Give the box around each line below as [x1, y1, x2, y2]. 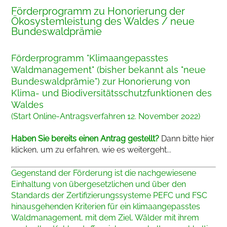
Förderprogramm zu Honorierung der [11, 5, 185, 18]
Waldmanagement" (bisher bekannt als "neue [11, 64, 206, 75]
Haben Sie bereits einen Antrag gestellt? [11, 134, 162, 144]
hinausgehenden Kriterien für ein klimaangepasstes [11, 202, 201, 212]
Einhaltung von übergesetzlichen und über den [11, 179, 186, 190]
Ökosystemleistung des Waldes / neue [11, 15, 195, 28]
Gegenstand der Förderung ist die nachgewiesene [11, 168, 197, 178]
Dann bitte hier [161, 134, 215, 144]
